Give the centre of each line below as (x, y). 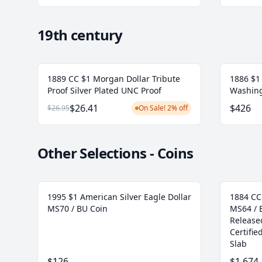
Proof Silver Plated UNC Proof (104, 91)
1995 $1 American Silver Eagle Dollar (119, 197)
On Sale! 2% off (163, 108)
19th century (80, 35)
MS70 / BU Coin (77, 209)
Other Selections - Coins (116, 153)
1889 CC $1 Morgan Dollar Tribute (114, 79)
